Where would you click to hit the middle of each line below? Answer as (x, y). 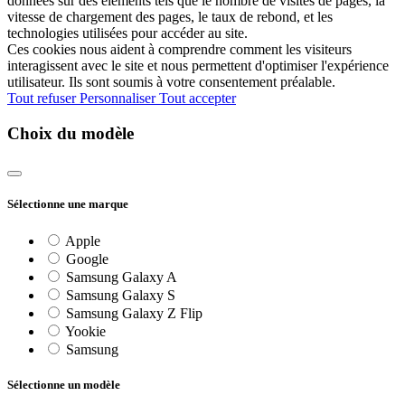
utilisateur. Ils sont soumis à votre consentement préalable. (171, 82)
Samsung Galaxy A (120, 277)
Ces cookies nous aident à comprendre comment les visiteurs (179, 50)
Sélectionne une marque (68, 203)
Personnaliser (119, 99)
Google (85, 259)
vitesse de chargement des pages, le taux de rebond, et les (170, 17)
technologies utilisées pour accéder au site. (127, 33)
